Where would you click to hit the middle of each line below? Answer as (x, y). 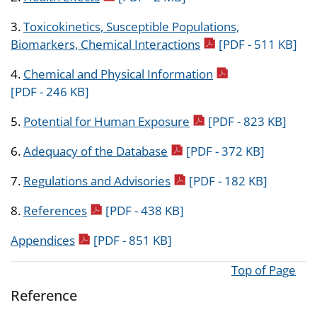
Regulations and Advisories (97, 181)
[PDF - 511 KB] (258, 45)
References (55, 211)
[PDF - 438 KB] (145, 211)
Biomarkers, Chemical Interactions (105, 45)
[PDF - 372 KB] (225, 151)
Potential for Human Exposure (106, 122)
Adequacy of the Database (96, 151)
